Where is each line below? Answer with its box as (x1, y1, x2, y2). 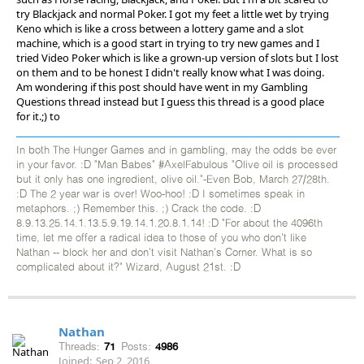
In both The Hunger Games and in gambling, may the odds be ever (16, 145, 336, 156)
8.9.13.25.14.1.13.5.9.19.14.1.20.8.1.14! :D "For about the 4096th (16, 218, 323, 229)
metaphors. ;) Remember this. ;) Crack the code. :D (16, 203, 261, 214)
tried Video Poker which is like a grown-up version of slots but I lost (16, 50, 339, 65)
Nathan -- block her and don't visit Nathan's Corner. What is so (16, 247, 312, 258)
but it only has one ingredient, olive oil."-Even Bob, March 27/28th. (16, 174, 330, 185)
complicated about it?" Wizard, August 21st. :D (16, 262, 240, 273)
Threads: (58, 340, 100, 353)
